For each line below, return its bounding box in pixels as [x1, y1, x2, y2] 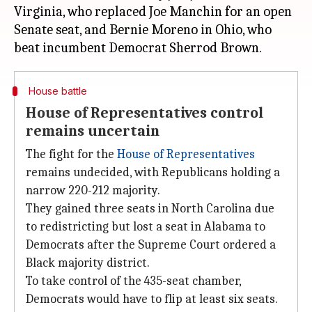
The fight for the [26, 147, 117, 162]
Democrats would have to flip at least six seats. [26, 292, 278, 306]
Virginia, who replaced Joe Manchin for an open [14, 3, 292, 19]
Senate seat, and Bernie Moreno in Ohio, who [14, 22, 272, 38]
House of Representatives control [26, 104, 263, 122]
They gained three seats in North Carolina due [26, 201, 274, 216]
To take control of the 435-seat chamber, [26, 274, 241, 288]
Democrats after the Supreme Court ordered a [26, 237, 276, 252]
